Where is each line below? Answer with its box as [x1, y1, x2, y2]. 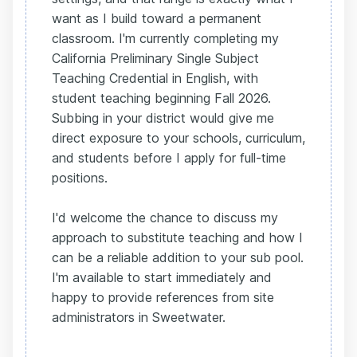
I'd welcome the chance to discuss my [52, 210, 278, 226]
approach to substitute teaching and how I [52, 229, 303, 246]
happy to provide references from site [52, 289, 274, 306]
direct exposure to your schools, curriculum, [52, 130, 305, 147]
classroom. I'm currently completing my [52, 30, 279, 47]
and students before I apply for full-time [52, 150, 286, 167]
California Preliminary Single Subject [52, 50, 259, 67]
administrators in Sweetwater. [52, 309, 226, 326]
